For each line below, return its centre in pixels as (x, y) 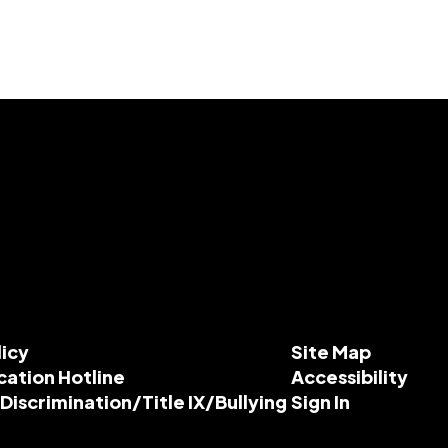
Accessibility (349, 376)
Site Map (330, 351)
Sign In (320, 401)
